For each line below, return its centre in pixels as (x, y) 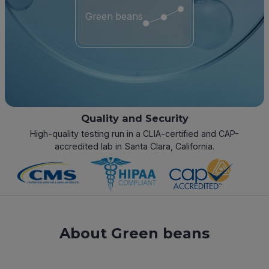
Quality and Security (134, 118)
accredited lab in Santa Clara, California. (134, 147)
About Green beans (134, 234)
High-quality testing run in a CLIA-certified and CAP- (134, 134)
